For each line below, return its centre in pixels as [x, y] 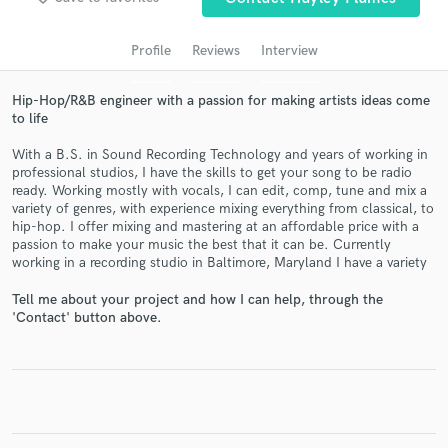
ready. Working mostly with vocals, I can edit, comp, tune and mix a [219, 191]
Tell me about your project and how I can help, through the [197, 299]
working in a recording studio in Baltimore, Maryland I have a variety [219, 263]
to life [30, 118]
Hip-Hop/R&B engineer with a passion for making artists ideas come [221, 100]
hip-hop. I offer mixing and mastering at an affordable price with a [215, 227]
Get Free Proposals [224, 245]
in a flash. [224, 318]
